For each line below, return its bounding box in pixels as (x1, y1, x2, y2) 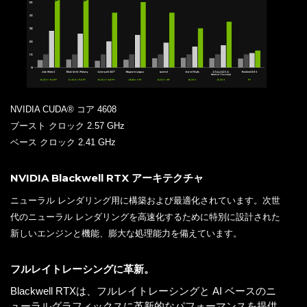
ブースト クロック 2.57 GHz (10, 120, 125, 131)
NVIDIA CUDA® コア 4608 (10, 103, 116, 114)
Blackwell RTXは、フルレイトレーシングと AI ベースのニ (10, 284, 276, 297)
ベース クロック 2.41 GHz (10, 136, 116, 147)
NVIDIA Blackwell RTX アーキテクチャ (10, 171, 204, 184)
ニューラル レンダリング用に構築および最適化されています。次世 (10, 195, 280, 206)
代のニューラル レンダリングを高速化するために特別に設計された (10, 211, 280, 222)
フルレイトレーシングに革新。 (10, 262, 154, 275)
